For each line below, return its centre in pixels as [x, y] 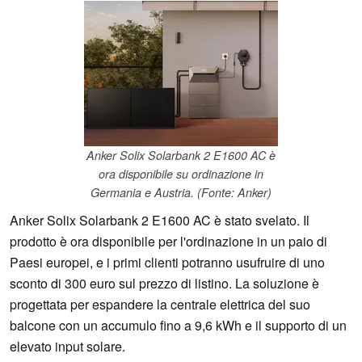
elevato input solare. [67, 347]
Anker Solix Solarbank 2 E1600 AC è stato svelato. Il [160, 221]
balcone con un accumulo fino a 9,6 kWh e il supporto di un [178, 326]
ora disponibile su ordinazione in [181, 174]
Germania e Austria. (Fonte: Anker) [181, 193]
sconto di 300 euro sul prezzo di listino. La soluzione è [164, 284]
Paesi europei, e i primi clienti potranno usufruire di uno [167, 263]
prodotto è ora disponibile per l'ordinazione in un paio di [168, 242]
